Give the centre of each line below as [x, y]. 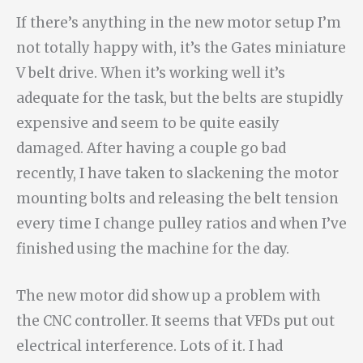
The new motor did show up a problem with [169, 296]
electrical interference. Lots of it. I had [149, 346]
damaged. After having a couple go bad [151, 148]
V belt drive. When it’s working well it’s [151, 73]
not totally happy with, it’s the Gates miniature [181, 47]
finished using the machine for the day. [153, 248]
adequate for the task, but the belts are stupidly [180, 98]
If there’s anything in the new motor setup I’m [179, 22]
